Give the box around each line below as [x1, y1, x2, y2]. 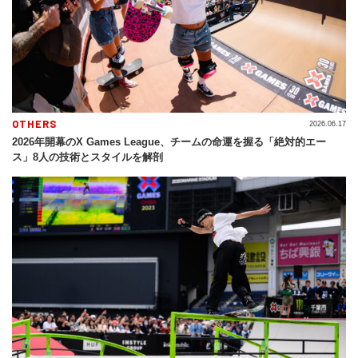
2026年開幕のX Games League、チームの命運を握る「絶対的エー [12, 136, 326, 149]
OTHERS [12, 117, 57, 131]
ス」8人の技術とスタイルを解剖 [12, 151, 163, 164]
